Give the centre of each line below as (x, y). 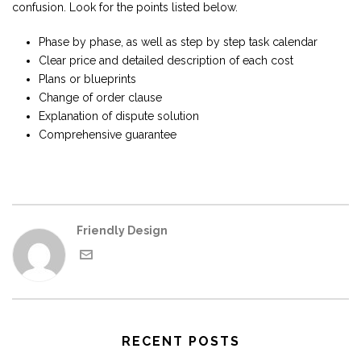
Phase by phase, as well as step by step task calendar (178, 41)
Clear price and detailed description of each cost (166, 60)
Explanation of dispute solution (118, 116)
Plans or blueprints (87, 79)
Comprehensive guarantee (107, 134)
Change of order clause (100, 97)
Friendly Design (122, 230)
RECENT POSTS (180, 341)
